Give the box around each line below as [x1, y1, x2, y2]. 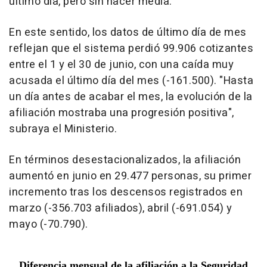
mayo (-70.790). [9, 216, 88, 233]
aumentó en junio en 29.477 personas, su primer [9, 168, 252, 185]
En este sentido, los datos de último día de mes [9, 24, 247, 41]
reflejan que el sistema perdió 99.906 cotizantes [9, 41, 253, 57]
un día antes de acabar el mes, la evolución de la [9, 89, 253, 105]
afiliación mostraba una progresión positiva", [9, 105, 234, 122]
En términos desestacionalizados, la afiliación [9, 152, 241, 169]
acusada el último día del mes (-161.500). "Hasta [9, 73, 253, 89]
